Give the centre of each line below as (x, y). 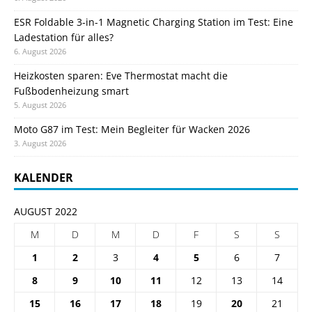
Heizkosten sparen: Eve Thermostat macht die (121, 76)
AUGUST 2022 (46, 212)
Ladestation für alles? (64, 38)
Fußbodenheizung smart (71, 91)
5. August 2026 (40, 105)
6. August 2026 (40, 52)
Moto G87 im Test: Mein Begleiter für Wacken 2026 (132, 130)
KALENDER (44, 178)
